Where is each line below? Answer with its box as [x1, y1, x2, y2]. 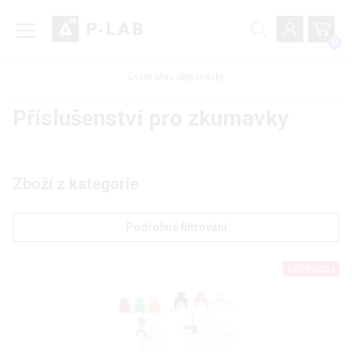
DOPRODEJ [288, 264, 335, 275]
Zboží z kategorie [13, 174, 138, 194]
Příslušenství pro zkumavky [13, 105, 288, 132]
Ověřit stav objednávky [127, 71, 225, 83]
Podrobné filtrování [125, 221, 227, 234]
